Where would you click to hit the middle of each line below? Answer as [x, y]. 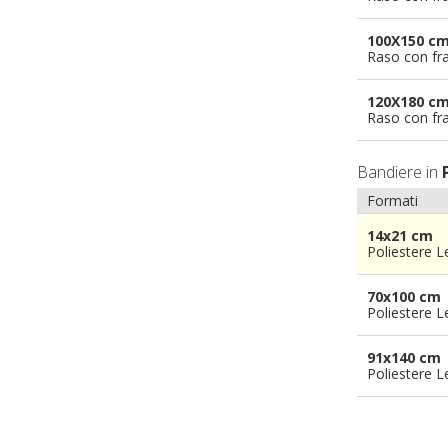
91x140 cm [404, 357]
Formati [392, 200]
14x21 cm [400, 235]
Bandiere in [399, 171]
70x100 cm [404, 296]
